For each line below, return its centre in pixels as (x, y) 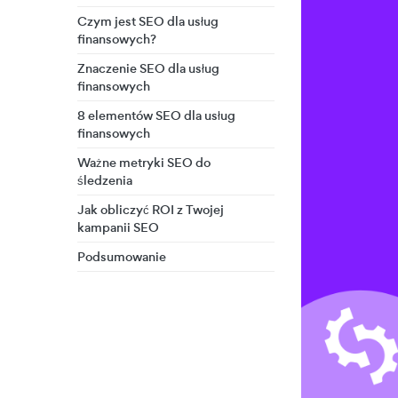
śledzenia (105, 180)
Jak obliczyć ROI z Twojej (151, 210)
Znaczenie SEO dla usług (148, 68)
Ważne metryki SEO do (144, 163)
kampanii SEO (118, 227)
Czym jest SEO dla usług (148, 21)
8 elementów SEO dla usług (156, 115)
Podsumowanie (122, 257)
